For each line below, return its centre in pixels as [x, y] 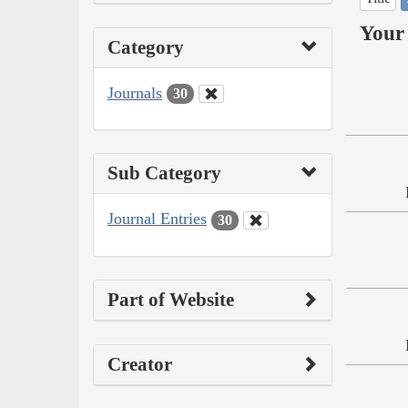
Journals [135, 92]
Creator [140, 364]
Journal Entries [157, 219]
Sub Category [164, 173]
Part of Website [171, 299]
